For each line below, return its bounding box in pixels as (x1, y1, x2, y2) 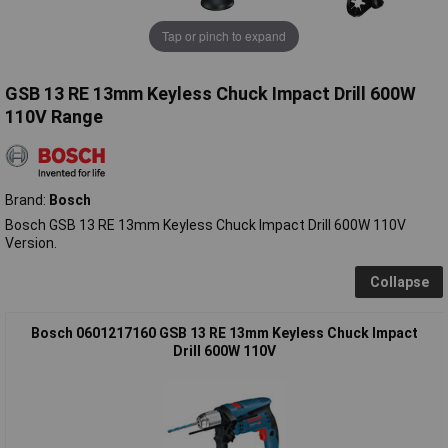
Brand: (5, 191, 49, 208)
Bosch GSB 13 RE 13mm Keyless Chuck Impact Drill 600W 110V (5, 216, 406, 233)
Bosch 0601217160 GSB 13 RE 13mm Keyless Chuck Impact (31, 324, 418, 341)
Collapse (369, 273, 429, 290)
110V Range (5, 105, 103, 127)
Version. (5, 234, 57, 251)
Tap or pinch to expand (162, 27, 286, 45)
